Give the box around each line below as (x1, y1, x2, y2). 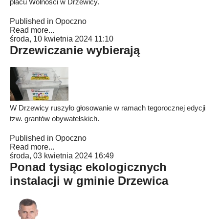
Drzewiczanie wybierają (10, 44, 140, 57)
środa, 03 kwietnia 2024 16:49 (10, 152, 114, 160)
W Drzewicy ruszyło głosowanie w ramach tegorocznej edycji (10, 104, 205, 112)
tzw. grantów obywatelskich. (10, 114, 99, 123)
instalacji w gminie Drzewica (10, 174, 168, 187)
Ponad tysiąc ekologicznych (10, 160, 167, 174)
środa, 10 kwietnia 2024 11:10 (10, 35, 113, 43)
